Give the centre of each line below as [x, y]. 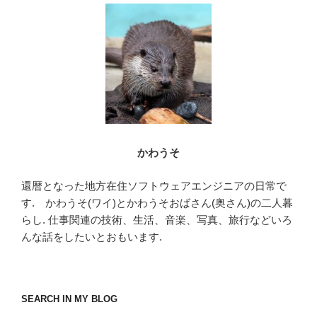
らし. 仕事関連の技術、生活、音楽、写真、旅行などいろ [157, 219]
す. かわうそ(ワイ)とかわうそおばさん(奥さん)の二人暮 [157, 202]
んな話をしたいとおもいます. [92, 236]
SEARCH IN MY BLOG [69, 299]
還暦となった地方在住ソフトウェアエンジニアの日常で [154, 185]
